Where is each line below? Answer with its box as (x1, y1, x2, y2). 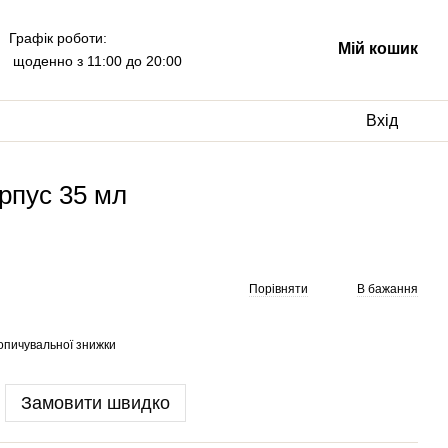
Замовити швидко (21, 393, 170, 413)
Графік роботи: (8, 30, 107, 46)
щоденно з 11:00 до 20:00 (8, 53, 182, 69)
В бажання (357, 281, 418, 296)
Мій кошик (337, 40, 418, 57)
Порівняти (249, 281, 308, 296)
